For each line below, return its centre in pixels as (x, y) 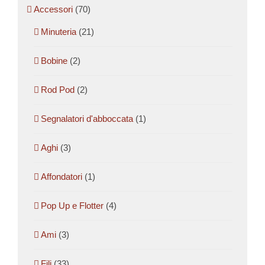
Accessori (53, 9)
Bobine (54, 61)
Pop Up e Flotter (72, 206)
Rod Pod (58, 90)
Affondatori (62, 177)
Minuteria (59, 32)
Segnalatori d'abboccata (87, 119)
